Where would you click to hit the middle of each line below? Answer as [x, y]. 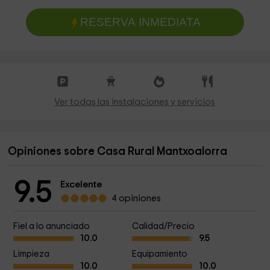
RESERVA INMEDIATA [140, 22]
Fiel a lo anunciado [51, 226]
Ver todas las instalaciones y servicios [135, 102]
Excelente [81, 185]
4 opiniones [137, 198]
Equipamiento [159, 254]
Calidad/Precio [163, 226]
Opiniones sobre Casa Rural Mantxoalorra [118, 152]
